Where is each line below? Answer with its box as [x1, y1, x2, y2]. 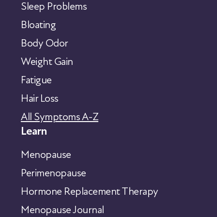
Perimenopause [21, 167, 86, 179]
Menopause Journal [21, 203, 104, 216]
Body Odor [21, 37, 68, 49]
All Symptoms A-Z [21, 110, 98, 123]
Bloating [21, 18, 56, 31]
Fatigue [21, 74, 52, 86]
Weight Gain [21, 55, 73, 68]
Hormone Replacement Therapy [21, 185, 158, 198]
